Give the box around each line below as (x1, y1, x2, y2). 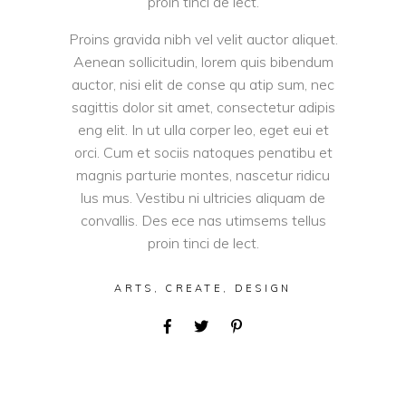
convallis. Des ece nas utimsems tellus (80, 210, 326, 229)
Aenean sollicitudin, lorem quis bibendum (72, 52, 333, 71)
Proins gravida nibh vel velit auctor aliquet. (68, 29, 338, 48)
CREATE (165, 281, 224, 295)
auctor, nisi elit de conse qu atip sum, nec (72, 74, 334, 93)
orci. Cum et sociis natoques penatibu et (73, 142, 333, 161)
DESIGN (234, 281, 292, 295)
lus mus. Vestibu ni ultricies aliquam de (81, 188, 325, 207)
